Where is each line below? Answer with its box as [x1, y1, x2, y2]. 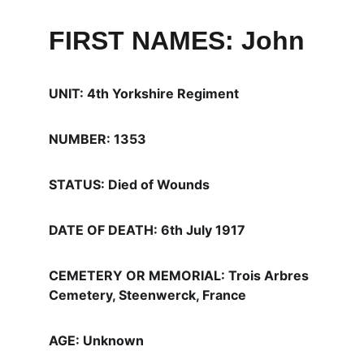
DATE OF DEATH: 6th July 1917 [49, 222, 245, 238]
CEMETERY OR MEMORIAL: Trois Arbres [49, 267, 312, 284]
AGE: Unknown [49, 332, 144, 349]
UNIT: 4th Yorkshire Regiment [49, 85, 239, 102]
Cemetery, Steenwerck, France [49, 287, 246, 303]
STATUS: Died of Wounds [49, 176, 210, 193]
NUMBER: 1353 [49, 131, 146, 147]
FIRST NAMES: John [49, 26, 305, 55]
